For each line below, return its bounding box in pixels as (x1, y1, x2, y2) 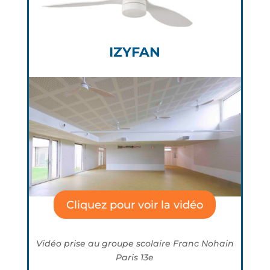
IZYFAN (109, 44, 161, 60)
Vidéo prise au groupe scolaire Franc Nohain (36, 238, 234, 249)
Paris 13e (116, 252, 154, 263)
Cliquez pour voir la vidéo (66, 198, 204, 212)
